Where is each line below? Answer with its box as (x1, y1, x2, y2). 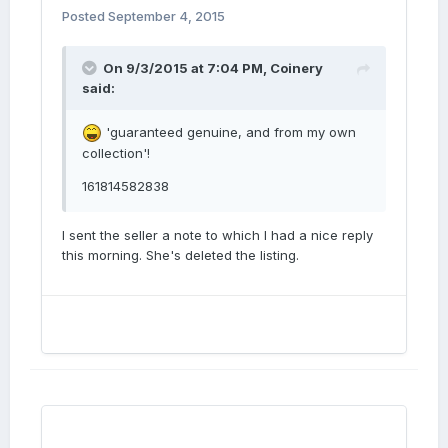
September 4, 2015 (108, 8, 225, 24)
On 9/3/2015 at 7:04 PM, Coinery (103, 60, 323, 76)
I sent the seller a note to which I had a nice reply (62, 227, 373, 244)
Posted (62, 8, 108, 24)
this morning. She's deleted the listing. (62, 247, 299, 264)
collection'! (82, 145, 150, 162)
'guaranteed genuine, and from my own (102, 124, 356, 140)
